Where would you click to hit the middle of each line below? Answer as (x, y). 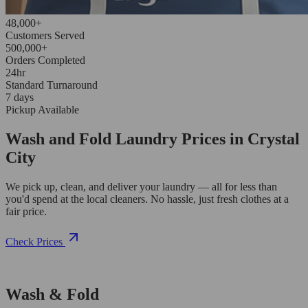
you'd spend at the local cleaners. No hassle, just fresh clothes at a (147, 199)
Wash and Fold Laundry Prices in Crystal (153, 139)
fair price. (26, 211)
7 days (20, 97)
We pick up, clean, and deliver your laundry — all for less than (141, 186)
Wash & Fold (52, 294)
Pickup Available (42, 109)
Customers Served (45, 35)
